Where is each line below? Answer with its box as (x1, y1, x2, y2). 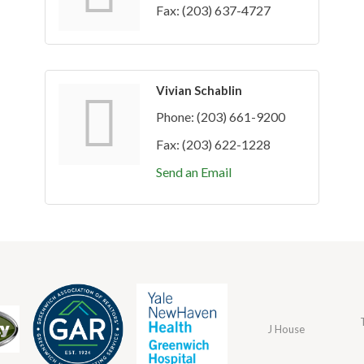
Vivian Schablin (156, 83, 242, 98)
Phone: (156, 109, 194, 125)
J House (267, 323, 305, 336)
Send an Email (156, 164, 232, 180)
